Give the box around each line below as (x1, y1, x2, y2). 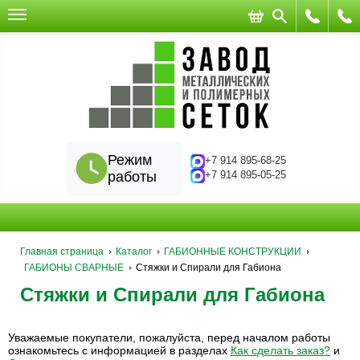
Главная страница (20, 246, 104, 257)
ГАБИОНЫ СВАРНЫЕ (24, 262, 124, 273)
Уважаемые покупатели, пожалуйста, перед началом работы (8, 331, 330, 344)
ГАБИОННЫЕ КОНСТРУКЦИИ (164, 246, 301, 257)
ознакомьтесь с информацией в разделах (8, 344, 231, 357)
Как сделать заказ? (231, 344, 330, 357)
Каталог (116, 246, 152, 257)
